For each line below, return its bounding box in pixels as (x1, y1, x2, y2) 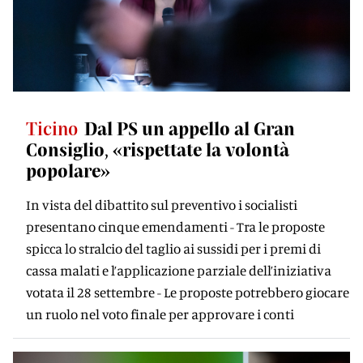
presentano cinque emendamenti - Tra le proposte (26, 218, 325, 235)
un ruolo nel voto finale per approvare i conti (26, 305, 294, 322)
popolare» (26, 160, 110, 181)
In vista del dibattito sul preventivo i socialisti (26, 196, 297, 213)
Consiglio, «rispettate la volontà (26, 139, 289, 160)
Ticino (26, 117, 78, 139)
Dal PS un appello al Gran (84, 117, 295, 139)
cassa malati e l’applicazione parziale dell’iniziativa (26, 262, 331, 279)
